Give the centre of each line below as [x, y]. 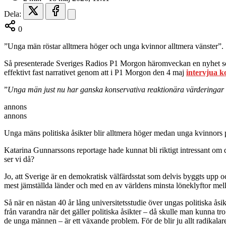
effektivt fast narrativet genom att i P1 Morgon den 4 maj [95, 72]
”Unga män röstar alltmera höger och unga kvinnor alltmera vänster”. [114, 46]
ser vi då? [19, 159]
